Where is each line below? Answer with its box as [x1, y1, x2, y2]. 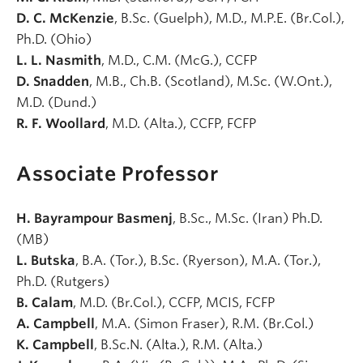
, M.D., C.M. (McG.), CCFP [101, 52, 260, 68]
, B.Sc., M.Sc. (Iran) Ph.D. [173, 211, 322, 227]
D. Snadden [16, 73, 89, 89]
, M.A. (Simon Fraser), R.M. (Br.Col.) [95, 316, 317, 332]
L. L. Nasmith [16, 52, 101, 68]
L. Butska [16, 253, 75, 269]
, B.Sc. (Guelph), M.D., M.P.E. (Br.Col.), [114, 10, 344, 26]
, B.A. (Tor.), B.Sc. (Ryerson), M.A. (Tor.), [75, 253, 321, 269]
